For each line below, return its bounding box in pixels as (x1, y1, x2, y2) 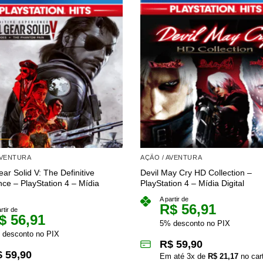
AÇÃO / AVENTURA (140, 153, 203, 161)
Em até (160, 252, 187, 261)
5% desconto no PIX (160, 219, 230, 228)
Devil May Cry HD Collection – (140, 168, 252, 178)
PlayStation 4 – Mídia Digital (140, 178, 244, 188)
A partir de (160, 195, 188, 203)
